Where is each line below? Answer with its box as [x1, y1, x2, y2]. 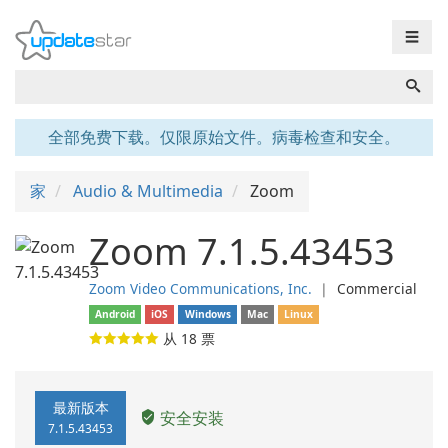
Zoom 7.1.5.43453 [89, 227, 395, 276]
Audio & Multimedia [73, 180, 223, 202]
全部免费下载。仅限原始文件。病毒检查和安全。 [48, 126, 400, 148]
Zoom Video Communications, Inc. [89, 279, 312, 298]
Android [95, 307, 136, 321]
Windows [184, 307, 231, 321]
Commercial [337, 279, 417, 298]
